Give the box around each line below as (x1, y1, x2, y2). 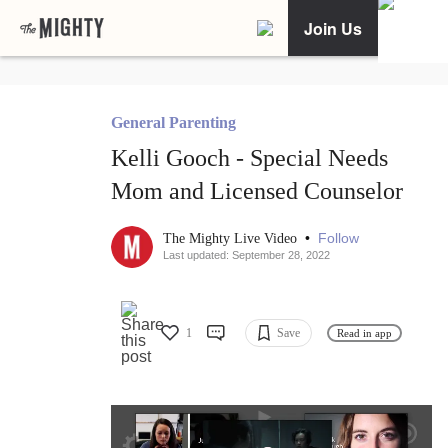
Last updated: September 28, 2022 (163, 249, 330, 262)
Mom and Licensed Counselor (111, 178, 403, 205)
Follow (318, 230, 359, 247)
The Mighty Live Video (163, 231, 301, 247)
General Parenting (111, 114, 236, 132)
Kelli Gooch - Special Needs (111, 145, 388, 172)
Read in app (337, 326, 392, 339)
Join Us (304, 16, 362, 40)
